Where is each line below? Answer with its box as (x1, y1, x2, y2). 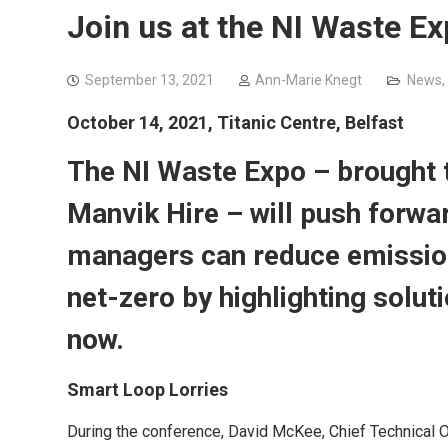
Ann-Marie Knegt (255, 71, 362, 88)
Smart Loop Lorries (67, 378, 228, 400)
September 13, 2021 (85, 71, 214, 88)
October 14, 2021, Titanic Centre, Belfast (67, 111, 404, 133)
